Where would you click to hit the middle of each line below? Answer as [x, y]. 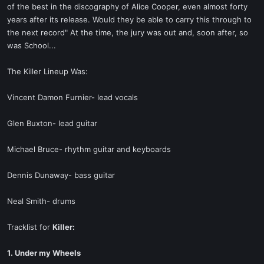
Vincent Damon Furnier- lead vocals [72, 97]
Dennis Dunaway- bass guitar [61, 175]
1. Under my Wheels [44, 253]
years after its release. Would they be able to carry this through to [129, 19]
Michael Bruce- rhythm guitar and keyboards [89, 149]
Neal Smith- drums [41, 201]
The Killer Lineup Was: [47, 71]
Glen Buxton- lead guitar [52, 123]
